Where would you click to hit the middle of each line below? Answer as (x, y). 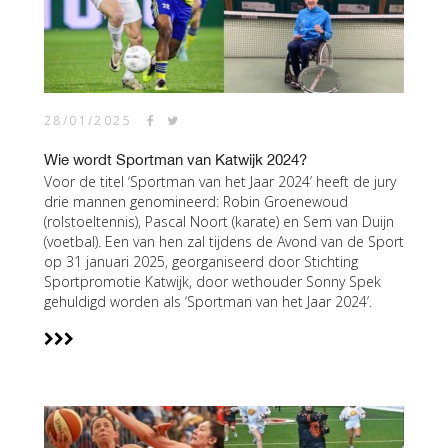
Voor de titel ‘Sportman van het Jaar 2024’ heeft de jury (220, 181)
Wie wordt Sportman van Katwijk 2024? (175, 159)
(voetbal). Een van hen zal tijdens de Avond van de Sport (224, 241)
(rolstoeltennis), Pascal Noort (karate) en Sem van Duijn (219, 221)
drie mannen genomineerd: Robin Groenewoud (196, 201)
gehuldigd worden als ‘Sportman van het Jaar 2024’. (208, 301)
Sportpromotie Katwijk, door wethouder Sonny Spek (212, 281)
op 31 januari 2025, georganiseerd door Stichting (201, 261)
